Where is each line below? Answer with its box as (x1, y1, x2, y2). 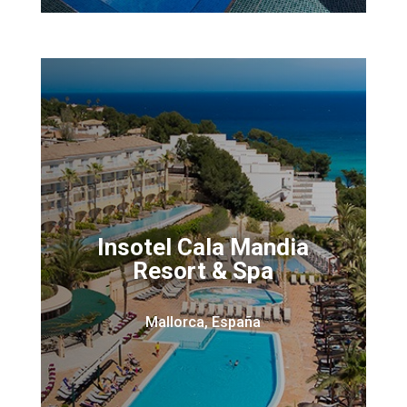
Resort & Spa (133, 257, 274, 284)
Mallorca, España (145, 313, 262, 331)
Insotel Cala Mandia (97, 233, 310, 261)
